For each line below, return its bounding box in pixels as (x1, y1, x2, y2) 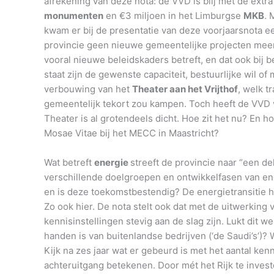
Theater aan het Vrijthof (132, 83, 238, 95)
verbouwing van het (44, 83, 132, 95)
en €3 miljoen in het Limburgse (103, 10, 243, 22)
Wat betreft (44, 157, 94, 169)
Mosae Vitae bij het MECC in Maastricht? (44, 127, 219, 139)
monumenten (44, 10, 103, 22)
